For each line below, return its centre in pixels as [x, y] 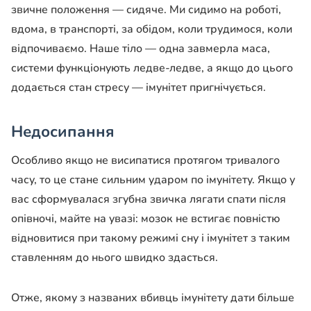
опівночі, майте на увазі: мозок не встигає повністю [145, 218]
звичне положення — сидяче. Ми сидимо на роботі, [146, 10]
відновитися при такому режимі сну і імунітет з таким [151, 238]
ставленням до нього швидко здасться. [115, 257]
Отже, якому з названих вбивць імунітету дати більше [153, 297]
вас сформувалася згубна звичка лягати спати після [149, 199]
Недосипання [63, 132]
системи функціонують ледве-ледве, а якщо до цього [152, 68]
